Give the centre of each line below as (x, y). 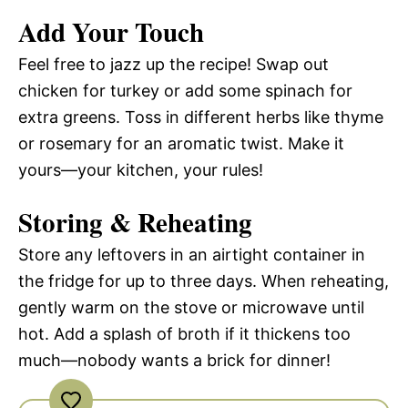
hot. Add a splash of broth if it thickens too (184, 334)
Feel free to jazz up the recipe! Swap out (173, 65)
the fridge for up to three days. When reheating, (204, 281)
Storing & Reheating (135, 223)
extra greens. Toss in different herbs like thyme (201, 117)
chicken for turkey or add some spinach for (185, 91)
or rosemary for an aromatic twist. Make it (181, 144)
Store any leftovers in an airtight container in (192, 255)
